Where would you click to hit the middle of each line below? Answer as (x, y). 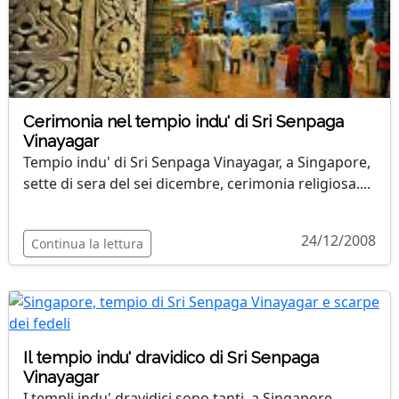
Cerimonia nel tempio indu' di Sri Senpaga (183, 122)
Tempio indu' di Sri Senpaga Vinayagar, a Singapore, (197, 162)
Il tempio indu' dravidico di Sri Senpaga (171, 358)
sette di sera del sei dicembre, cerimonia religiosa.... (197, 183)
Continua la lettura (87, 244)
